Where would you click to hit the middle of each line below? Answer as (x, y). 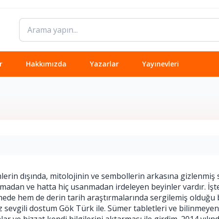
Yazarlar (104, 64)
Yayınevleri (161, 64)
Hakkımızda (46, 64)
